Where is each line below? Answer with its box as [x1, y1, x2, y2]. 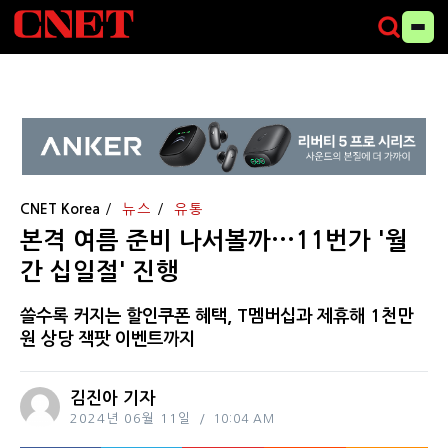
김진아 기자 [70, 390, 155, 408]
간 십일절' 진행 [20, 259, 179, 284]
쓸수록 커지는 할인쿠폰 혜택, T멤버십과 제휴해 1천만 [20, 307, 413, 326]
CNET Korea [20, 201, 100, 216]
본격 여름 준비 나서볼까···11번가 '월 [20, 228, 408, 253]
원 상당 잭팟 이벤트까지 [20, 330, 195, 349]
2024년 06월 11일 [70, 412, 191, 426]
